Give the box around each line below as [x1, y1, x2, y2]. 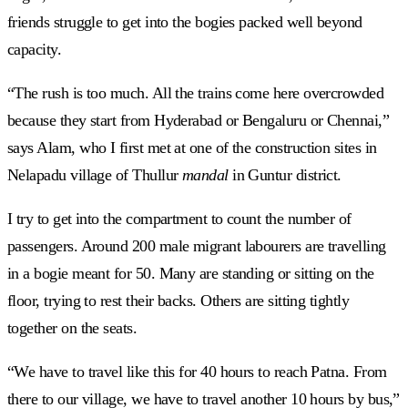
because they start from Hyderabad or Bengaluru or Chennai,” [7, 111, 390, 130]
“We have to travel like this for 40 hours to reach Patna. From [7, 362, 387, 382]
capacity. [7, 40, 62, 59]
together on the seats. [7, 319, 138, 338]
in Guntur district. [228, 166, 342, 185]
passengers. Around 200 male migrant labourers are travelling [7, 237, 386, 256]
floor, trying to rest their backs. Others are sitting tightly [7, 291, 350, 311]
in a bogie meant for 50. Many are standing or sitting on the [7, 264, 374, 283]
